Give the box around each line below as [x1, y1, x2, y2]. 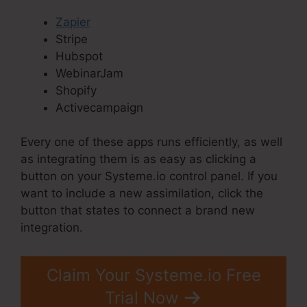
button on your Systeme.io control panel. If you [21, 169, 278, 184]
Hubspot [56, 49, 103, 63]
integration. [21, 221, 83, 235]
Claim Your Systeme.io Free [46, 265, 261, 285]
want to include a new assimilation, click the [21, 186, 263, 201]
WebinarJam [56, 66, 123, 80]
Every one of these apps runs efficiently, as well [21, 135, 282, 149]
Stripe [56, 32, 88, 46]
